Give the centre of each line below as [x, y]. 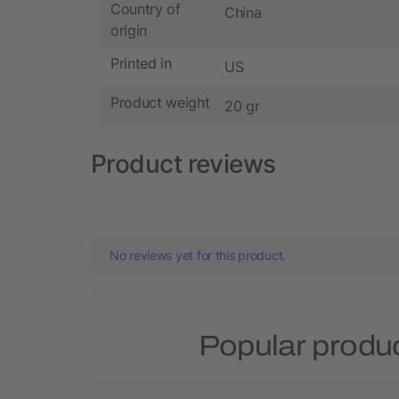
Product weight [160, 103]
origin [129, 31]
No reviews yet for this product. [198, 255]
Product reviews [183, 163]
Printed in [141, 64]
